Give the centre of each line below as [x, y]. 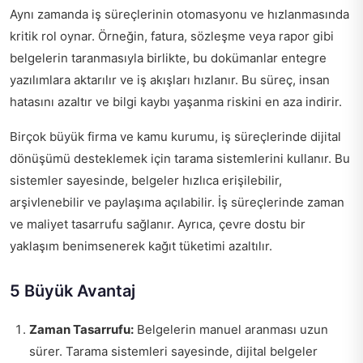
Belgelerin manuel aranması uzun [231, 329]
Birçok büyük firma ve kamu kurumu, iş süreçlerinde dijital [175, 137]
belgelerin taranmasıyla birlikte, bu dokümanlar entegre [168, 58]
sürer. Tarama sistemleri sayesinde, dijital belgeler [173, 351]
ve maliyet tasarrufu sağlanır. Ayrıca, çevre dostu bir [158, 224]
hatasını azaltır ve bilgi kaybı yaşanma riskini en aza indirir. [176, 102]
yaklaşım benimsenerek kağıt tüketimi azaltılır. [141, 246]
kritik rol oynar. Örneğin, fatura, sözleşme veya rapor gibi [172, 36]
